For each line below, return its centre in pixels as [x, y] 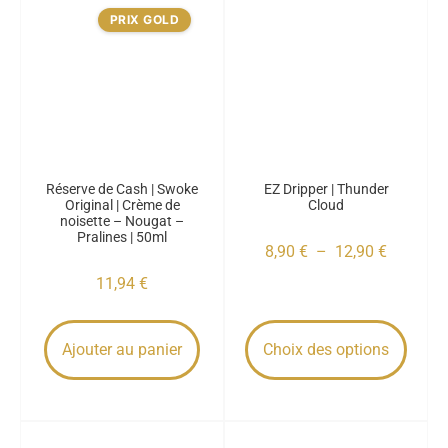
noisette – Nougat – [122, 221]
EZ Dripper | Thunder [326, 189]
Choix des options [326, 349]
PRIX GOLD [144, 19]
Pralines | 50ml [122, 237]
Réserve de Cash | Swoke [122, 189]
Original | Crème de [122, 205]
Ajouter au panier [122, 349]
